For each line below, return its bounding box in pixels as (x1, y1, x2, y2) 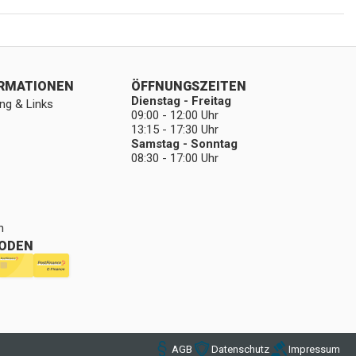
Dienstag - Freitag (130, 94, 231, 108)
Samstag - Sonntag (130, 137, 238, 151)
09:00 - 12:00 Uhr (130, 108, 219, 122)
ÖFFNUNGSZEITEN (130, 79, 246, 94)
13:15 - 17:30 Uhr (130, 122, 219, 137)
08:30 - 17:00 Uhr (130, 151, 219, 165)
